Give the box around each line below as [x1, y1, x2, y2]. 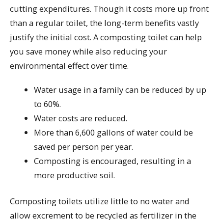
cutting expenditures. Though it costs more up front [10, 2, 209, 14]
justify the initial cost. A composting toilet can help [10, 31, 202, 43]
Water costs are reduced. [34, 112, 128, 124]
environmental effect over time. [10, 59, 129, 71]
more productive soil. [34, 169, 115, 181]
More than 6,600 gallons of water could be [34, 126, 193, 138]
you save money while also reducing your [10, 45, 167, 57]
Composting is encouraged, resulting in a [34, 155, 192, 166]
